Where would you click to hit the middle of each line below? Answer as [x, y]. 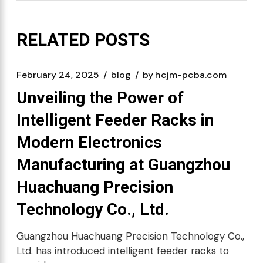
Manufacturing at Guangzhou [123, 165]
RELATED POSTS [83, 40]
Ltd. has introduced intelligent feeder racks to [123, 251]
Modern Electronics [89, 142]
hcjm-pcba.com [191, 75]
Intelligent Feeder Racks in [115, 120]
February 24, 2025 [58, 75]
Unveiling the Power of [100, 98]
